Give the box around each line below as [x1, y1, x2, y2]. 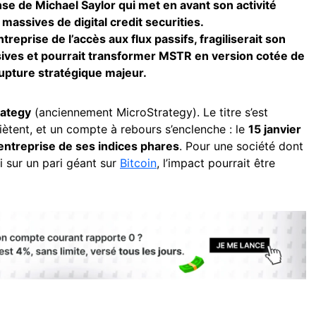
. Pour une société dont [179, 139, 303, 153]
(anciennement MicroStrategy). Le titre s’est [31, 105, 268, 119]
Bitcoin [120, 156, 157, 170]
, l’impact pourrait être [157, 156, 275, 170]
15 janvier [248, 122, 301, 136]
